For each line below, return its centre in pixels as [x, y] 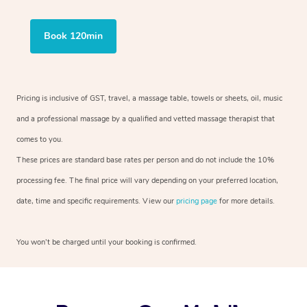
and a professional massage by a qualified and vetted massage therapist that [146, 119]
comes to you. [40, 139]
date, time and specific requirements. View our [96, 201]
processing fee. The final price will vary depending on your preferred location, [147, 180]
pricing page [197, 201]
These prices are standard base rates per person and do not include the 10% [145, 160]
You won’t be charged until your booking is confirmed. [107, 242]
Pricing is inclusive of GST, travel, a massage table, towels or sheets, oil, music [149, 98]
